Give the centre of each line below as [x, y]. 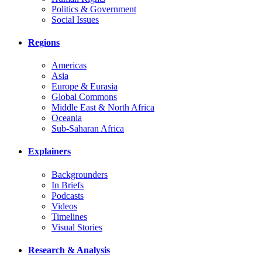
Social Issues [75, 19]
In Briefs [68, 185]
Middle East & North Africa [103, 108]
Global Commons [84, 97]
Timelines [69, 216]
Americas [69, 65]
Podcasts [68, 195]
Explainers [49, 151]
